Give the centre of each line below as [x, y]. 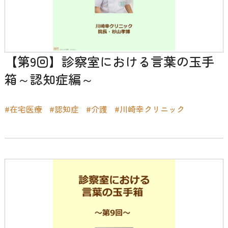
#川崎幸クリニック [149, 109]
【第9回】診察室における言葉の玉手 [109, 61]
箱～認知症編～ [49, 79]
